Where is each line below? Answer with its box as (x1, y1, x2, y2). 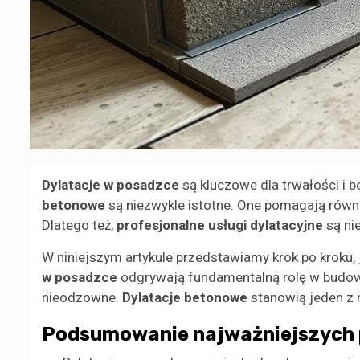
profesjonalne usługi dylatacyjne (117, 217, 323, 234)
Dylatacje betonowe (122, 289, 247, 306)
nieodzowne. (42, 289, 122, 306)
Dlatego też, (42, 217, 117, 234)
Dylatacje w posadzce (42, 177, 179, 194)
